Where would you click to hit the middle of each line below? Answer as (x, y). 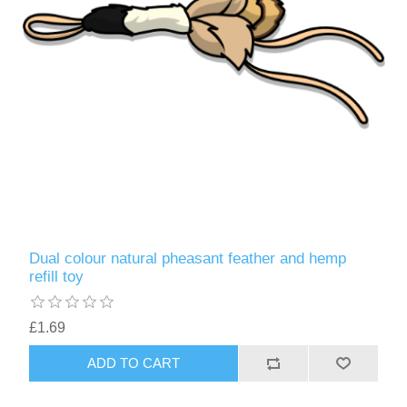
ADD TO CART (134, 363)
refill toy (57, 276)
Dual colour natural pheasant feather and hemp (188, 258)
